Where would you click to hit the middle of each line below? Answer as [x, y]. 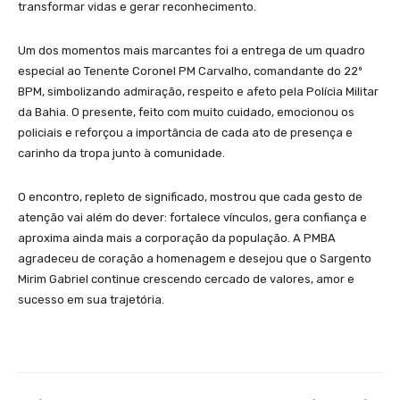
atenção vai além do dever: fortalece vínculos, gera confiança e [192, 218]
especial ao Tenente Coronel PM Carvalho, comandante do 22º [190, 71]
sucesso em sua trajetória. [91, 300]
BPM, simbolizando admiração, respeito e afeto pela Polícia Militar [198, 92]
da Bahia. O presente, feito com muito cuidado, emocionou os [186, 112]
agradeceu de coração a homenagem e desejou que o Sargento [195, 259]
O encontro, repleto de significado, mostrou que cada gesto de [190, 197]
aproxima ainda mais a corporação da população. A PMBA [177, 238]
